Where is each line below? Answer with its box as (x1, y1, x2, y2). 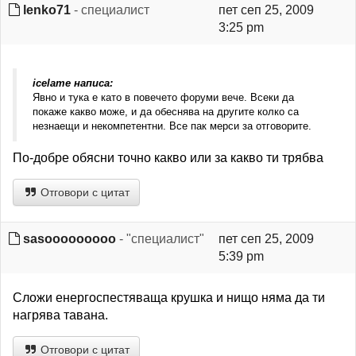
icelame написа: (33, 77, 113, 89)
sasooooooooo (23, 232, 116, 246)
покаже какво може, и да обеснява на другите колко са (33, 106, 299, 118)
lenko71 (23, 3, 71, 17)
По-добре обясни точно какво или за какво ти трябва (13, 151, 323, 164)
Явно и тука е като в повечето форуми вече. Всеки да (33, 91, 294, 103)
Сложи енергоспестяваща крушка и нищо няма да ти (13, 291, 325, 304)
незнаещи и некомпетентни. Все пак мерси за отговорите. (33, 120, 311, 132)
